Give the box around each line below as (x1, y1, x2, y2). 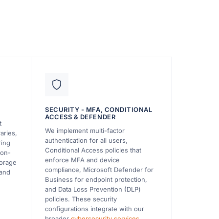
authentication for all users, (45, 136, 128, 144)
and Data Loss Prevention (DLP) (45, 185, 141, 193)
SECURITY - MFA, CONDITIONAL (45, 105, 153, 113)
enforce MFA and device (45, 155, 120, 164)
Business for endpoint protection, (45, 175, 148, 183)
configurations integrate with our (45, 204, 145, 213)
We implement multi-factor (45, 126, 125, 134)
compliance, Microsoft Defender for (45, 165, 154, 174)
